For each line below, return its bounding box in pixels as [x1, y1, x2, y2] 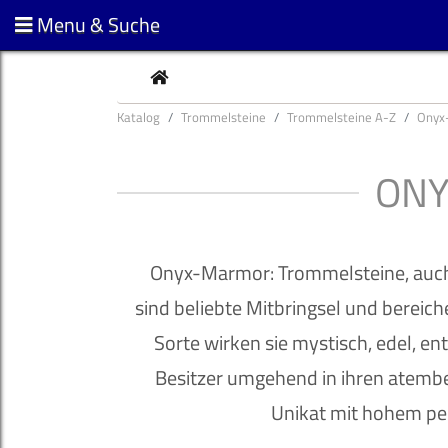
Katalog [117, 107, 160, 127]
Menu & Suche [37, 9, 160, 40]
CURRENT [166, 64, 234, 88]
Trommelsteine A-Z [287, 107, 396, 127]
